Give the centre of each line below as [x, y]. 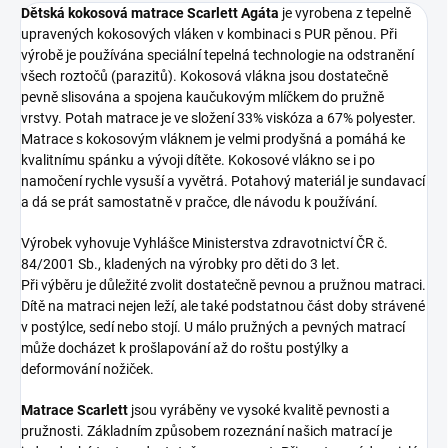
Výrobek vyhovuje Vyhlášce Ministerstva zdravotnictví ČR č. [204, 243]
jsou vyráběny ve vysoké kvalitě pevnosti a [260, 410]
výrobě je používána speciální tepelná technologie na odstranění [217, 55]
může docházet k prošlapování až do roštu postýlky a [185, 348]
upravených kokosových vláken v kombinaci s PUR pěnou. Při [209, 34]
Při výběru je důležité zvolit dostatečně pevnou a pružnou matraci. [223, 285]
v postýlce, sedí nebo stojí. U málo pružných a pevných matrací [213, 327]
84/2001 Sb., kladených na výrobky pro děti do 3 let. [180, 264]
